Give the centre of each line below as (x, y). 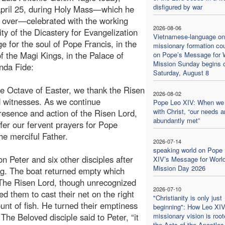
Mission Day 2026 (179, 168)
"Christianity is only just (187, 197)
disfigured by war (178, 7)
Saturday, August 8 (181, 72)
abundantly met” (176, 120)
